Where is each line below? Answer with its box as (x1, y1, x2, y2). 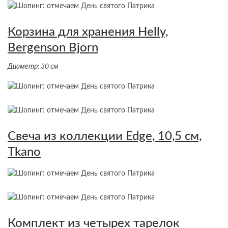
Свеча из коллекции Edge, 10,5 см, (8, 130, 202, 143)
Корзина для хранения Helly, (8, 26, 168, 39)
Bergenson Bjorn (8, 42, 98, 54)
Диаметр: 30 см (8, 63, 59, 71)
